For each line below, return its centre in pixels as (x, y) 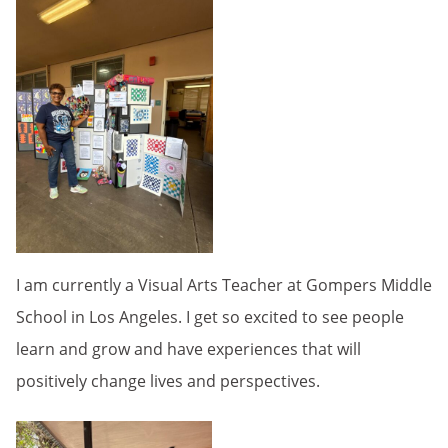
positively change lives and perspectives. (168, 381)
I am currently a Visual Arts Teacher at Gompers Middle (224, 285)
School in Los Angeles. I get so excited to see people (210, 317)
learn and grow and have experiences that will (188, 349)
